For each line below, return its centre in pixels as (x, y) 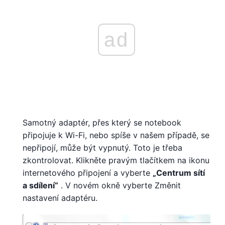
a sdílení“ (40, 185)
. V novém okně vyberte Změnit (120, 185)
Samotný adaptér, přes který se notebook (102, 122)
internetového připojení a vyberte (88, 173)
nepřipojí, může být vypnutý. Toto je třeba (102, 147)
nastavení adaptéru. (60, 198)
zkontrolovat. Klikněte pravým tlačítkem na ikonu (116, 160)
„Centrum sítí (179, 173)
